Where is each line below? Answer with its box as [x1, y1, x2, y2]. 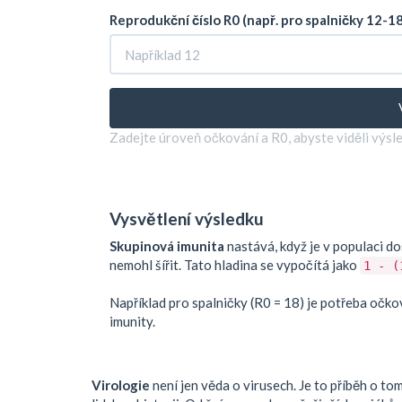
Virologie [92, 377, 150, 394]
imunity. [109, 313, 155, 330]
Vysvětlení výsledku [109, 207, 264, 229]
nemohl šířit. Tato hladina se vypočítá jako [109, 257, 360, 274]
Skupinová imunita [109, 238, 224, 255]
